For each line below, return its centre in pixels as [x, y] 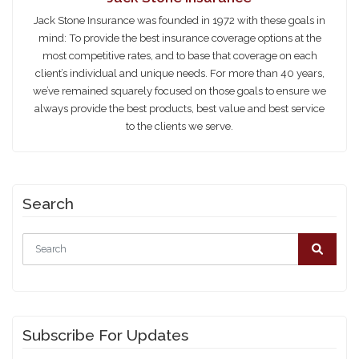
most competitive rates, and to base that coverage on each [179, 55]
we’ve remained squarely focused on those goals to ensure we [179, 91]
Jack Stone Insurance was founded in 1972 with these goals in [179, 20]
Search [48, 204]
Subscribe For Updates [105, 335]
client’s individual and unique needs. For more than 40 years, [179, 73]
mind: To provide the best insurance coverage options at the [179, 38]
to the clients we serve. [179, 126]
